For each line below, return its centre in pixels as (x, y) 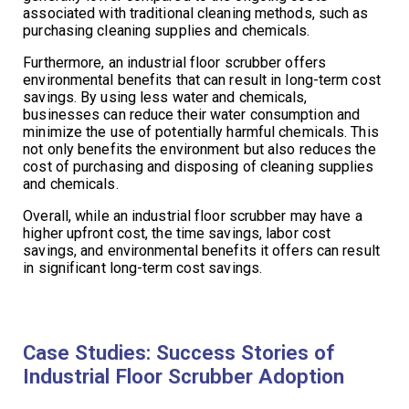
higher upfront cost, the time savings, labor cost (177, 234)
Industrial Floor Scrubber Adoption (184, 377)
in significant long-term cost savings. (143, 268)
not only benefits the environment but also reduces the (199, 150)
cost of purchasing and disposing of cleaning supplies (199, 167)
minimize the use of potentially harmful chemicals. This (201, 132)
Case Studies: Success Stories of (179, 353)
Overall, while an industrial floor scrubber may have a (193, 216)
